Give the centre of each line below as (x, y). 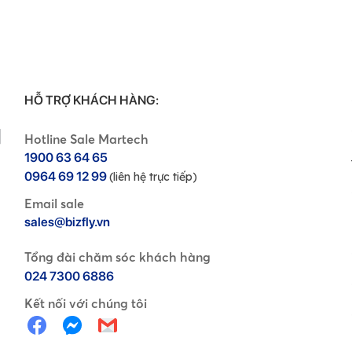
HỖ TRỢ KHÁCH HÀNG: (92, 100)
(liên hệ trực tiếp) (153, 177)
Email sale (54, 203)
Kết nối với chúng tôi (86, 303)
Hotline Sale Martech (86, 139)
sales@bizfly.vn (67, 222)
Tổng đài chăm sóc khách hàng (117, 257)
